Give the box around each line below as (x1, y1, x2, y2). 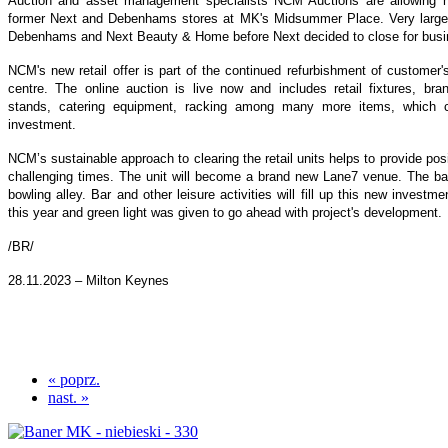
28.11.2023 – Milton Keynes (8, 273, 169, 289)
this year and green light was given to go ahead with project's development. (8, 205, 442, 221)
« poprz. (48, 371, 100, 389)
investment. (8, 117, 76, 133)
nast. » (48, 389, 89, 407)
